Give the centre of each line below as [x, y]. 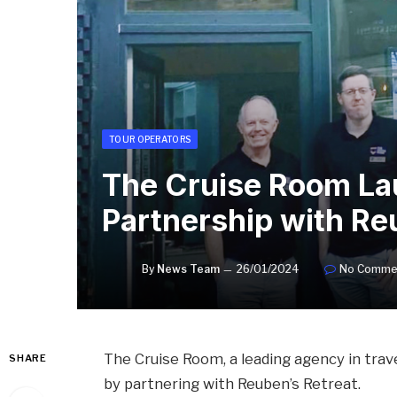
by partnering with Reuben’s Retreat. [233, 383]
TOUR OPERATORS [150, 139]
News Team [188, 269]
